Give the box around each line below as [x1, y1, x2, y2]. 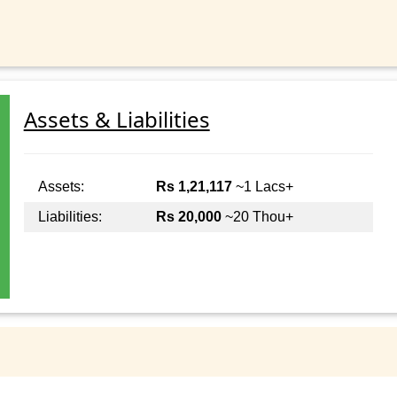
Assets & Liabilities [23, 105, 210, 135]
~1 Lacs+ [231, 179, 293, 195]
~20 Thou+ [221, 209, 293, 225]
